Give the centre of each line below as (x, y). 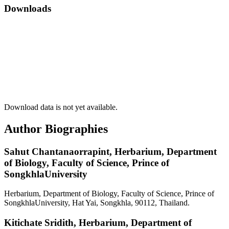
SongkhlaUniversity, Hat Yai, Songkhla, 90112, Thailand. (97, 203)
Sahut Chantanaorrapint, (59, 151)
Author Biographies (56, 129)
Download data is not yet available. (61, 107)
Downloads (28, 9)
